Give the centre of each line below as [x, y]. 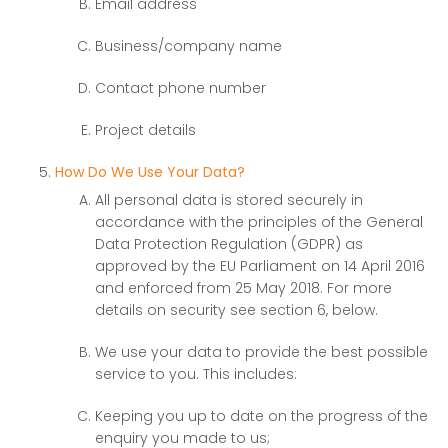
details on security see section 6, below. [236, 310]
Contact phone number [180, 88]
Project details [145, 130]
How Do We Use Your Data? [150, 172]
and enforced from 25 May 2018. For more [243, 288]
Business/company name [188, 46]
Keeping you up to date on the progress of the [261, 416]
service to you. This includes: [196, 374]
